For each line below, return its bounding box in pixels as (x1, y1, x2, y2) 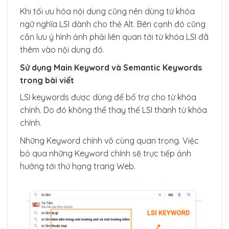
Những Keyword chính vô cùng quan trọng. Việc (20, 135, 199, 146)
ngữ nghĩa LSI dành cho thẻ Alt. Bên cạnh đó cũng (20, 19, 205, 30)
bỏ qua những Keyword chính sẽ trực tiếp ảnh (20, 148, 191, 158)
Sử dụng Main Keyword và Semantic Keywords (20, 62, 202, 73)
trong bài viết (20, 75, 74, 86)
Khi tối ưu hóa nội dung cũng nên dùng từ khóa (20, 6, 195, 17)
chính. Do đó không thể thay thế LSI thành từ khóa (20, 105, 207, 116)
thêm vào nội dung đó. (20, 44, 104, 55)
